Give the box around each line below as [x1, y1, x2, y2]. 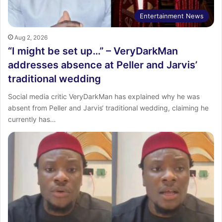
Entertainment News [140, 12, 204, 20]
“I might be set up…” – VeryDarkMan [8, 45, 178, 57]
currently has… [8, 115, 56, 124]
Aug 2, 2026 [14, 34, 48, 42]
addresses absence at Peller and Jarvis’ [8, 59, 197, 71]
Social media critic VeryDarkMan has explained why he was [8, 92, 200, 101]
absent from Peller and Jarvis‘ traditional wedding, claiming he [8, 104, 209, 112]
